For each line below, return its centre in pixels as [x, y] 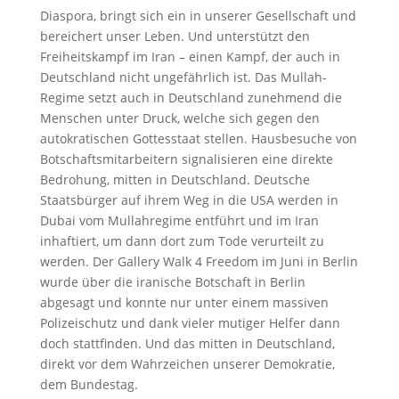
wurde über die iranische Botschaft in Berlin [172, 281]
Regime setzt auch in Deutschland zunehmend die [191, 97]
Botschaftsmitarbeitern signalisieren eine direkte [186, 159]
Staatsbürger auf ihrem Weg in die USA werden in [189, 199]
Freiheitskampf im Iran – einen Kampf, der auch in [190, 56]
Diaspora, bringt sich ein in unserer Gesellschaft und [198, 15]
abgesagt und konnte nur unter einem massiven [184, 302]
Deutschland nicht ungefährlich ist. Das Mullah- [183, 77]
